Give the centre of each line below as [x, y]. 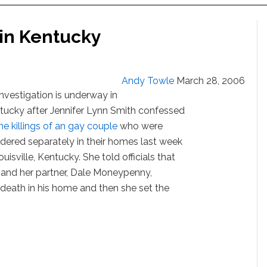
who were [140, 126]
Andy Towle [148, 81]
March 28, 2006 [211, 81]
